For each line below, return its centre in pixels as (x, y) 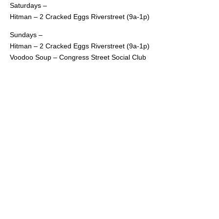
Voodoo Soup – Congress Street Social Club (78, 57)
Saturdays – (28, 5)
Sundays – (26, 34)
